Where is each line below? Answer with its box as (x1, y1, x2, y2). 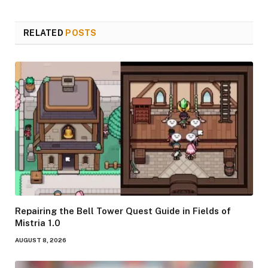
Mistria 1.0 (15, 218, 60, 228)
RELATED (23, 28, 66, 38)
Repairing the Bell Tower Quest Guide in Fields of (15, 206, 231, 216)
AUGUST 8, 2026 (15, 236, 66, 243)
